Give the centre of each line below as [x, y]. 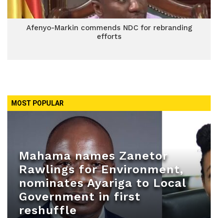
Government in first [80, 197]
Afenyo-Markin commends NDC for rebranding [109, 28]
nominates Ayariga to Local [102, 183]
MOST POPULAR [37, 103]
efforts [109, 36]
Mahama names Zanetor [93, 156]
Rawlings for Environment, [101, 169]
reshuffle [48, 210]
